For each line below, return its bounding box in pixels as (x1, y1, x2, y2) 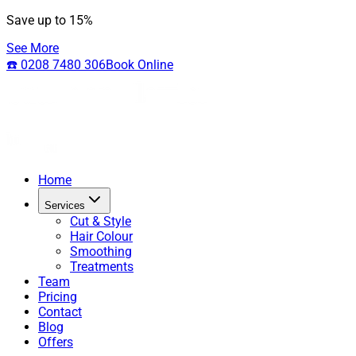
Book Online (106, 57, 173, 72)
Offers (38, 335, 73, 350)
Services (44, 199, 85, 211)
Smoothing (70, 244, 132, 259)
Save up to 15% (6, 13, 93, 28)
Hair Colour (70, 229, 133, 244)
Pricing (38, 289, 77, 304)
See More (6, 41, 59, 56)
